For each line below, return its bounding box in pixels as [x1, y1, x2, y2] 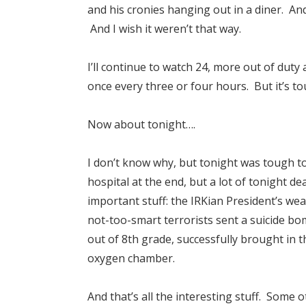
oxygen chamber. [87, 251, 175, 266]
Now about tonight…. [87, 117, 195, 133]
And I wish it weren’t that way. [87, 21, 241, 37]
